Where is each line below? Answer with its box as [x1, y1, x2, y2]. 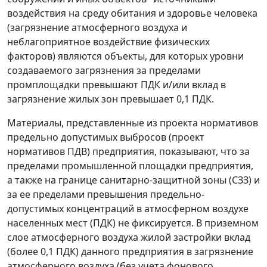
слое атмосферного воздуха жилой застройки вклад [7, 231, 250, 244]
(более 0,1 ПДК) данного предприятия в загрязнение [7, 245, 253, 259]
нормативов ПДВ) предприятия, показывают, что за [7, 145, 250, 159]
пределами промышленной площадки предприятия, [7, 159, 253, 173]
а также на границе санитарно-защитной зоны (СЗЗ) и [7, 173, 260, 187]
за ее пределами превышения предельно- [7, 188, 204, 201]
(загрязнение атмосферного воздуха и [7, 21, 187, 35]
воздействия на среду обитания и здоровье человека [7, 7, 257, 20]
